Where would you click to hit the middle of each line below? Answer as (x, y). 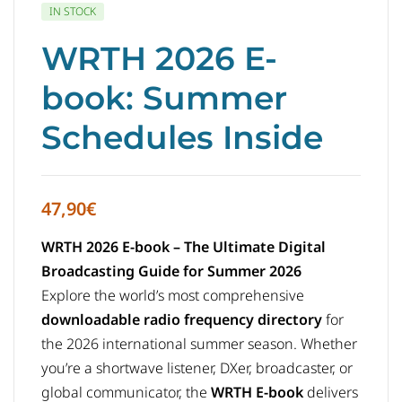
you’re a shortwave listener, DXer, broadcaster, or (197, 368)
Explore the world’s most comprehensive (173, 296)
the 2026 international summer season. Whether (199, 344)
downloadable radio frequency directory (182, 320)
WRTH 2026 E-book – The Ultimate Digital (184, 247)
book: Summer (164, 98)
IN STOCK (73, 12)
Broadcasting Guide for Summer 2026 (171, 271)
